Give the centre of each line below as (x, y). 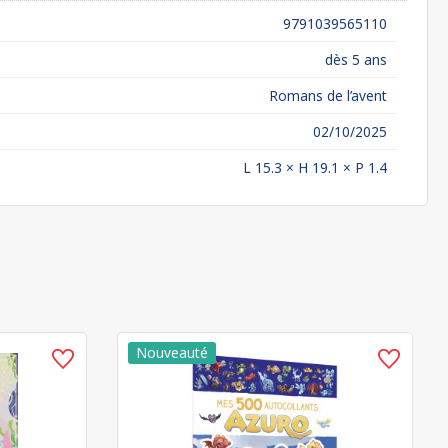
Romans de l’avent (328, 95)
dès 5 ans (356, 59)
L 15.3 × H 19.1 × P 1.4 (315, 167)
